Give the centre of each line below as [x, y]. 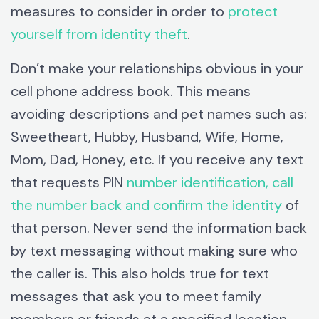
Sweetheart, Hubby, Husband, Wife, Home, [147, 137]
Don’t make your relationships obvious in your [157, 69]
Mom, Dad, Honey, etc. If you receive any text [157, 160]
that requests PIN [69, 183]
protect [253, 12]
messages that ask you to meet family [136, 297]
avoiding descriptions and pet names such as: [159, 114]
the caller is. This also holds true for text [140, 274]
